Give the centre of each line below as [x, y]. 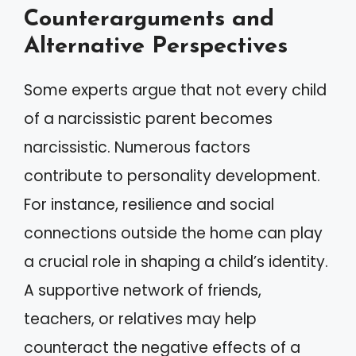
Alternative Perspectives [156, 46]
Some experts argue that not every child [175, 90]
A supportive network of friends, [143, 290]
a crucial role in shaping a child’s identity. [176, 262]
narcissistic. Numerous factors [137, 147]
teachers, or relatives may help [140, 319]
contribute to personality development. [172, 176]
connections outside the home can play [173, 233]
